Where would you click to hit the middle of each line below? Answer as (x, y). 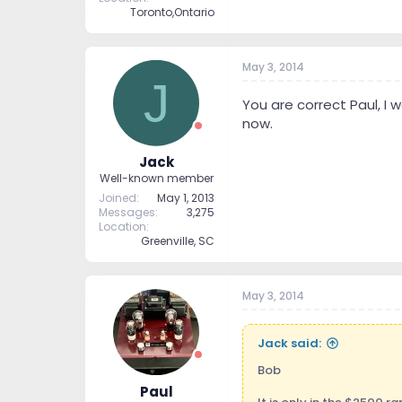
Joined (117, 198)
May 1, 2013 (185, 198)
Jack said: (289, 344)
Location (122, 227)
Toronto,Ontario (172, 12)
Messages (127, 213)
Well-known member (156, 179)
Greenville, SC (177, 241)
